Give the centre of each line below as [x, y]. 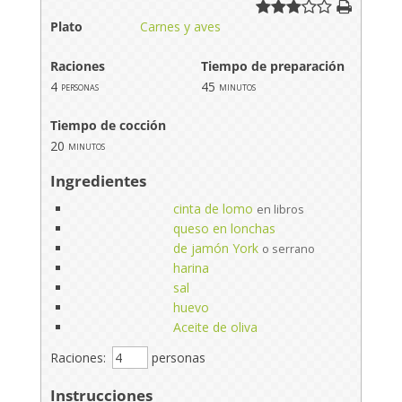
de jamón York [215, 248]
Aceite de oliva [215, 327]
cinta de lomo [213, 208]
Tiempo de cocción [108, 125]
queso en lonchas [224, 228]
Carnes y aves [180, 26]
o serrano [288, 249]
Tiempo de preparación [272, 66]
